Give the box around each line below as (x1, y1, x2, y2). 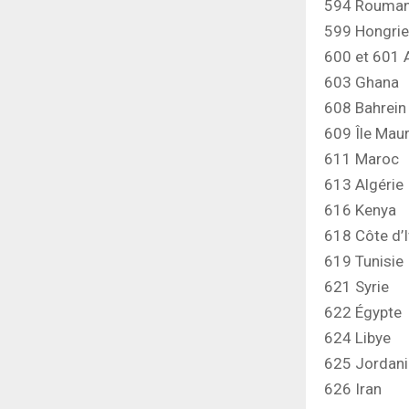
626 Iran (324, 380, 382, 399)
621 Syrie (324, 278, 389, 297)
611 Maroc (324, 150, 399, 169)
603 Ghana (324, 73, 399, 92)
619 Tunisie (324, 252, 404, 271)
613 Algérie (324, 175, 404, 194)
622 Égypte (324, 303, 402, 322)
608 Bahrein (324, 99, 406, 118)
